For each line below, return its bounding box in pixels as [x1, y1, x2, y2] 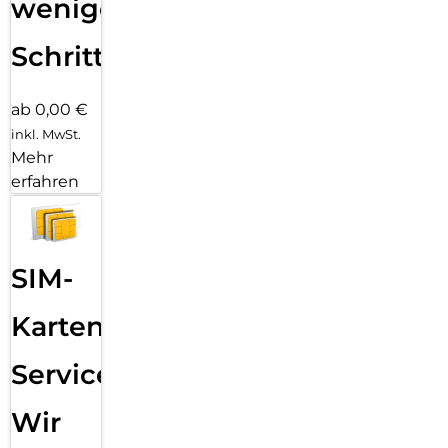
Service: [11, 357, 120, 391]
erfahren [11, 171, 79, 191]
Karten [11, 309, 105, 343]
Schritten [11, 40, 140, 74]
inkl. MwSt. [11, 125, 81, 142]
